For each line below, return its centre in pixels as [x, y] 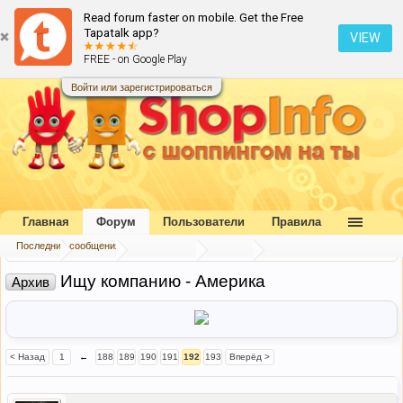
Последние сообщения [68, 246]
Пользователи [204, 222]
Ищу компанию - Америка [161, 282]
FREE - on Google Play [135, 59]
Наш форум [161, 251]
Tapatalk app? [121, 33]
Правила [296, 222]
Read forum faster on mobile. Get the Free [193, 18]
